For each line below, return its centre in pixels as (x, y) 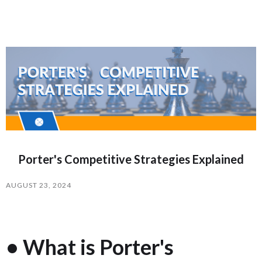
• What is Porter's (90, 247)
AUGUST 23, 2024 (39, 185)
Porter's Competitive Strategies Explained (131, 159)
